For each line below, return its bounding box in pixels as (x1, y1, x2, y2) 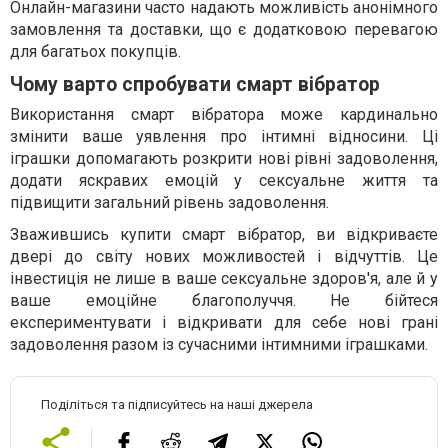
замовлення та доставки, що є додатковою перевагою (10, 20, 438, 40)
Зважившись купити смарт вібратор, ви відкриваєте (10, 225, 438, 245)
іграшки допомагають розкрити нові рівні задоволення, (10, 149, 438, 169)
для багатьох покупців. (10, 42, 181, 62)
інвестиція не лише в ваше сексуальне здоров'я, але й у (10, 269, 438, 289)
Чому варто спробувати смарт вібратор (10, 73, 380, 97)
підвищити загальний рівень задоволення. (10, 193, 329, 213)
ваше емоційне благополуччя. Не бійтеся (10, 291, 438, 311)
